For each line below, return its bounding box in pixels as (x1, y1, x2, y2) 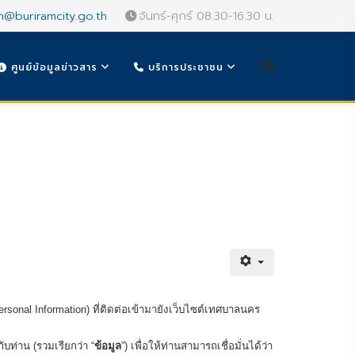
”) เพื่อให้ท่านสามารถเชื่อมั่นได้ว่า (121, 340, 273, 352)
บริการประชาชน (144, 60, 223, 74)
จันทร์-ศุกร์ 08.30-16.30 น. (139, 7, 274, 25)
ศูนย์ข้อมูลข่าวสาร (7, 60, 97, 74)
